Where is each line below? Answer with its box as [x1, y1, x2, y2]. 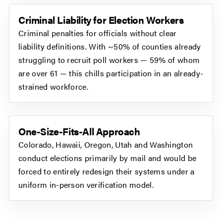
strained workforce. [18, 81, 89, 93]
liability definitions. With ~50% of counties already [18, 41, 201, 53]
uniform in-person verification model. [18, 179, 154, 191]
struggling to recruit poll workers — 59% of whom [18, 54, 200, 66]
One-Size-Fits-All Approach [18, 124, 140, 139]
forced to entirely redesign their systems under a [18, 166, 195, 177]
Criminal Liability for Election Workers [18, 12, 184, 27]
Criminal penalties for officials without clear [18, 27, 177, 39]
